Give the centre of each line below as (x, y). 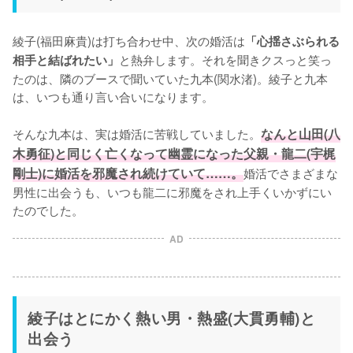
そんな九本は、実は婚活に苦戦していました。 (137, 133)
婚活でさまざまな (291, 173)
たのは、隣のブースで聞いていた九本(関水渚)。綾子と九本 (170, 78)
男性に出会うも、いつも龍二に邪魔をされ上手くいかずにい (172, 191)
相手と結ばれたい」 (66, 60)
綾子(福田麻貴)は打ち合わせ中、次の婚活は (129, 40)
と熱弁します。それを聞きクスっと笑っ (225, 59)
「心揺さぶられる (292, 41)
